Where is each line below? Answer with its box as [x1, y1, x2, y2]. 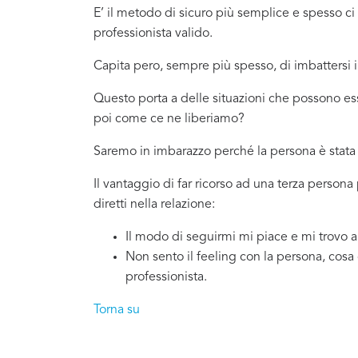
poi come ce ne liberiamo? [93, 112, 245, 125]
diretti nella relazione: [93, 197, 215, 211]
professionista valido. [93, 26, 213, 40]
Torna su [93, 303, 140, 316]
